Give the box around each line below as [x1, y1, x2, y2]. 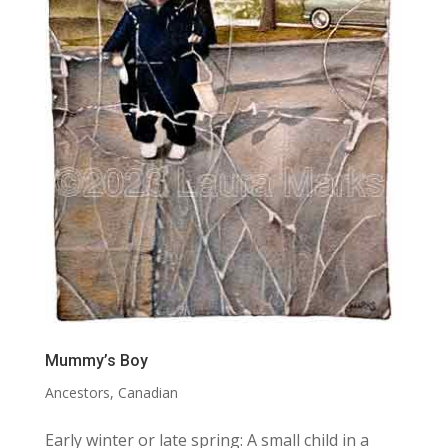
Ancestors [44, 383, 110, 403]
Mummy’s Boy [44, 351, 148, 371]
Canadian [117, 383, 178, 403]
